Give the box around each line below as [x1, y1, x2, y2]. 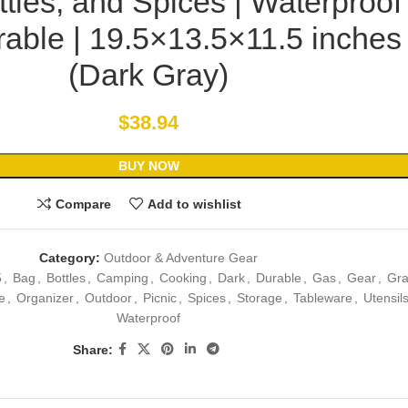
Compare [56, 196, 111, 211]
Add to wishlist [147, 196, 241, 211]
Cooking [158, 270, 207, 286]
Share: [72, 342, 113, 357]
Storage [236, 291, 282, 306]
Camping [96, 270, 148, 286]
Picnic [142, 291, 177, 306]
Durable [255, 270, 301, 286]
